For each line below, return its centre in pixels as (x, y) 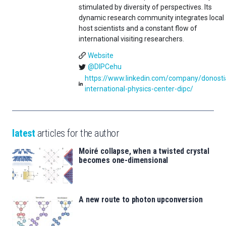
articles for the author (77, 133)
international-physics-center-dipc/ (139, 89)
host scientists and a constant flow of (138, 28)
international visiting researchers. (131, 39)
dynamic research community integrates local (151, 17)
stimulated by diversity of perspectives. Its (145, 7)
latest (23, 133)
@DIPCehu (104, 67)
